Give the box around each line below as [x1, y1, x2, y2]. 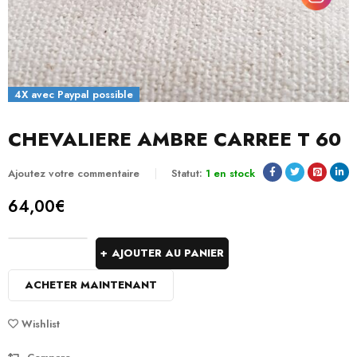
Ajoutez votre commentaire [8, 166, 139, 181]
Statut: [171, 166, 202, 181]
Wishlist [22, 316, 60, 331]
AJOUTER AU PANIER [112, 245, 224, 261]
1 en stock [206, 166, 255, 181]
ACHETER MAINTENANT [25, 277, 157, 292]
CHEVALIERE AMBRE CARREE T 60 [8, 125, 341, 153]
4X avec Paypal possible [14, 87, 133, 102]
